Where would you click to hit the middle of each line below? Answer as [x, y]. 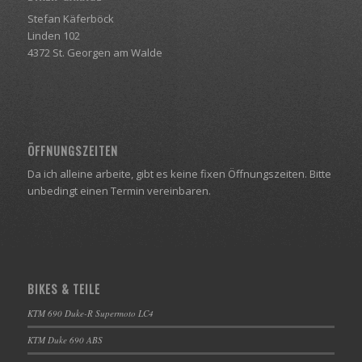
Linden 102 [53, 35]
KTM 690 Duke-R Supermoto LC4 [90, 314]
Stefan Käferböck [70, 18]
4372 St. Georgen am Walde [95, 52]
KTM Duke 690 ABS [65, 340]
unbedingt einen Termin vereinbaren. [119, 191]
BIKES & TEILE [63, 289]
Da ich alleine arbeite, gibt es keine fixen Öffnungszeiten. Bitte [179, 174]
